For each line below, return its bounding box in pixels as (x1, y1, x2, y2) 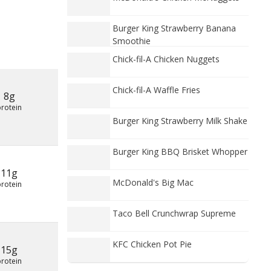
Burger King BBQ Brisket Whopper (113, 146, 247, 157)
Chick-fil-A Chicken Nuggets (113, 53, 220, 65)
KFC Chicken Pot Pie (113, 238, 192, 250)
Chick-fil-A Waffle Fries (113, 84, 200, 96)
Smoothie (113, 35, 151, 47)
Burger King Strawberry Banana (113, 22, 236, 34)
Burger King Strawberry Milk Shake (113, 115, 247, 126)
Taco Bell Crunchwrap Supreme (113, 207, 236, 219)
